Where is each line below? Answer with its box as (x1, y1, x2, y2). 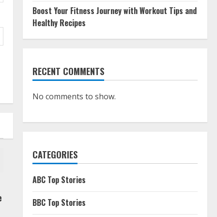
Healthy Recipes (32, 16, 86, 29)
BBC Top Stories (32, 196, 86, 208)
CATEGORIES (32, 148, 77, 161)
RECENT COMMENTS (32, 64, 104, 77)
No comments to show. (32, 91, 116, 102)
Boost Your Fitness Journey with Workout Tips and (32, 4, 197, 16)
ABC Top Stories (32, 173, 86, 186)
